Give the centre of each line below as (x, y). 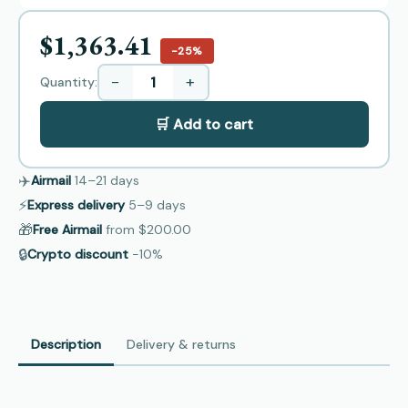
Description (66, 344)
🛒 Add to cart (204, 124)
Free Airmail (67, 229)
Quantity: (68, 82)
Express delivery (76, 205)
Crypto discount (78, 254)
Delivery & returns (181, 344)
